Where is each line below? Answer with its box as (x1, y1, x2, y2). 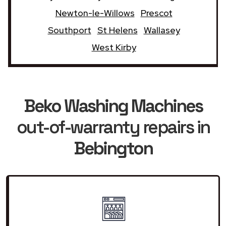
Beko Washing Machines (23, 94, 203, 117)
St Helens (97, 24, 138, 36)
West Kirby (91, 41, 136, 53)
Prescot (140, 7, 173, 19)
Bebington (73, 137, 153, 159)
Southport (47, 24, 91, 36)
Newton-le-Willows (55, 7, 135, 19)
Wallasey (143, 24, 180, 36)
